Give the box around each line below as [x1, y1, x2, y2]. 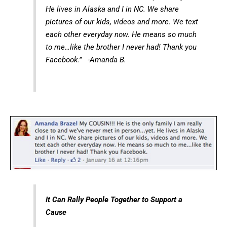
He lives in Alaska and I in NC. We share [45, 5, 179, 14]
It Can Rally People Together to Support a [45, 195, 182, 205]
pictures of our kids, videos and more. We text [45, 17, 198, 27]
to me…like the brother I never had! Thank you [45, 43, 197, 52]
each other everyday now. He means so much [45, 30, 197, 40]
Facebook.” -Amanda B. [45, 55, 126, 65]
